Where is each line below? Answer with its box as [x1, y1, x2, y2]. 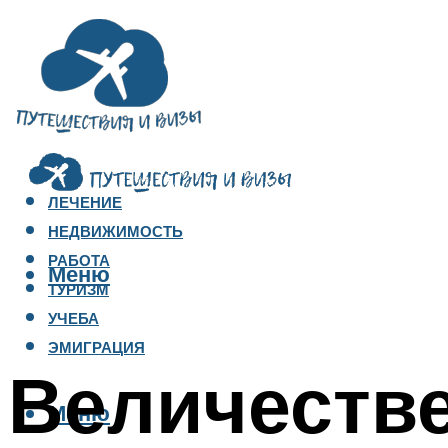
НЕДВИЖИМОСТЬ [48, 222, 183, 242]
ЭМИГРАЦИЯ [48, 338, 145, 358]
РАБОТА [48, 251, 110, 271]
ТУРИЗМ [48, 280, 109, 300]
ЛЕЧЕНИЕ [48, 193, 122, 213]
